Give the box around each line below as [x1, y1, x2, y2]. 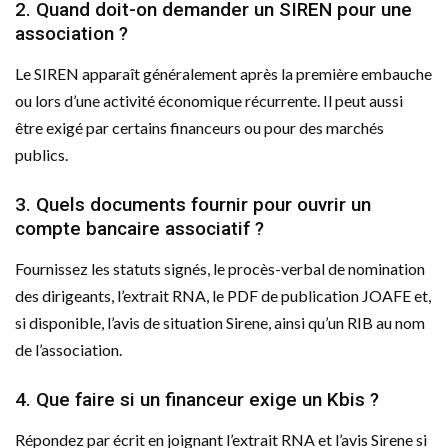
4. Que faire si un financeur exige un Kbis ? [15, 387, 379, 411]
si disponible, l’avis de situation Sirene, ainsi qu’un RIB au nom [15, 312, 425, 332]
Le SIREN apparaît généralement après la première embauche [15, 63, 432, 83]
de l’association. [15, 339, 122, 359]
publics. [15, 144, 68, 164]
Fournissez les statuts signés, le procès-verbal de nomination [15, 258, 425, 278]
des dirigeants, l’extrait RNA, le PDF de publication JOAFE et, [15, 285, 431, 305]
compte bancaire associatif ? [15, 216, 264, 240]
